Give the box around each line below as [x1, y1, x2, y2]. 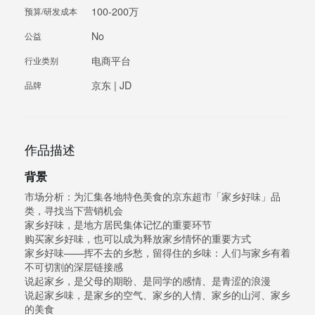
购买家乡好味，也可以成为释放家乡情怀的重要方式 [25, 231, 251, 246]
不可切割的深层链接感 [25, 259, 123, 274]
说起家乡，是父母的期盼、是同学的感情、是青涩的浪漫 [25, 274, 271, 288]
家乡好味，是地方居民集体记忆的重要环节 [25, 217, 212, 232]
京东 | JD [91, 78, 131, 93]
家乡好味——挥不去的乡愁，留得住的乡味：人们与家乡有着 [25, 245, 290, 260]
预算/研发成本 [25, 5, 77, 18]
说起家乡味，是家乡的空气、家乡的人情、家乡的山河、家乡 [25, 288, 290, 302]
